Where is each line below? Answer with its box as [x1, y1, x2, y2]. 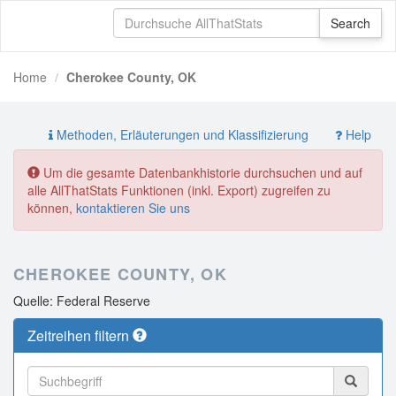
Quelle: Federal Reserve [13, 292, 150, 309]
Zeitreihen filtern [27, 325, 133, 346]
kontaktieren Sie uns [76, 199, 190, 217]
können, [27, 199, 76, 217]
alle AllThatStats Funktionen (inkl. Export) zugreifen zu [27, 181, 331, 199]
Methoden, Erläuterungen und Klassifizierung [53, 126, 308, 143]
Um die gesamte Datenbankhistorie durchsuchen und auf [40, 164, 362, 181]
